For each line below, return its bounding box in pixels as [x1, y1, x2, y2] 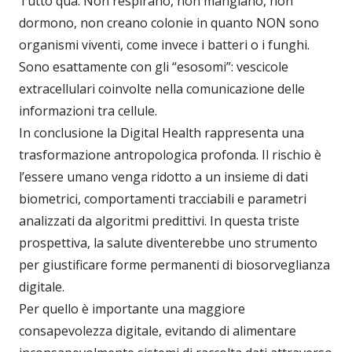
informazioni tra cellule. [19, 102, 157, 120]
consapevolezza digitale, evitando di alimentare [19, 322, 296, 340]
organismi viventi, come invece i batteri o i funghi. [19, 36, 310, 54]
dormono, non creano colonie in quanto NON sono [19, 14, 319, 32]
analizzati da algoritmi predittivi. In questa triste [19, 212, 299, 230]
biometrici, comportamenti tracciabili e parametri [19, 190, 306, 208]
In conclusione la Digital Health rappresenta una [19, 124, 304, 142]
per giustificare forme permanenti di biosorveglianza [19, 256, 330, 274]
